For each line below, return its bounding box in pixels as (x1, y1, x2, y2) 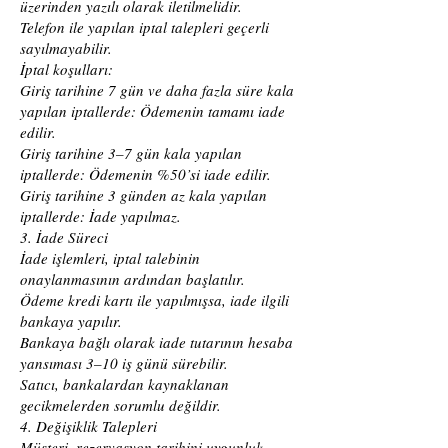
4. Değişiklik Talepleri (20, 416, 157, 436)
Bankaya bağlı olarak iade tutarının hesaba (20, 332, 293, 352)
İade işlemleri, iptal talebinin (20, 248, 200, 268)
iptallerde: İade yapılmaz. (20, 206, 181, 226)
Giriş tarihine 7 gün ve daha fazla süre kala (20, 80, 294, 100)
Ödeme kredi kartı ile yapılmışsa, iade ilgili (20, 290, 289, 310)
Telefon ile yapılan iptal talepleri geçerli (20, 17, 269, 37)
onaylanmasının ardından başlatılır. (20, 269, 245, 289)
